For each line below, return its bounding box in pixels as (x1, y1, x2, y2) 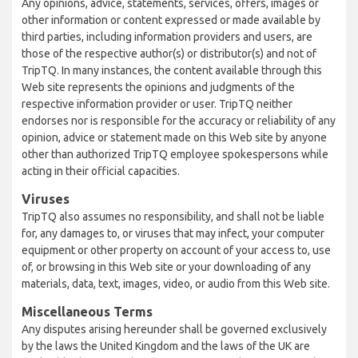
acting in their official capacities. (22, 165, 180, 177)
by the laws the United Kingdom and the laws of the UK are (22, 340, 310, 352)
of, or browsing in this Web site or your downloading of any (22, 261, 311, 273)
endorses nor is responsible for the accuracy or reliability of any (22, 114, 336, 127)
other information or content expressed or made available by (22, 14, 320, 26)
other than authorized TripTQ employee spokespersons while (22, 148, 328, 161)
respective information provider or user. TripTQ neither (22, 97, 292, 110)
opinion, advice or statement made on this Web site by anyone (22, 131, 327, 144)
